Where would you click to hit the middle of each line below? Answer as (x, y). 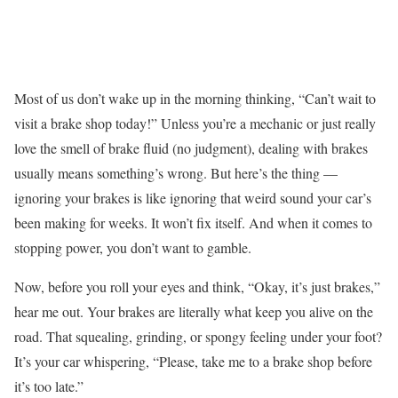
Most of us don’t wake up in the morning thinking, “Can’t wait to (195, 99)
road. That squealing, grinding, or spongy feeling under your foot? (198, 337)
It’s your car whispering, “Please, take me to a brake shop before (193, 362)
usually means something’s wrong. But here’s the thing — (176, 173)
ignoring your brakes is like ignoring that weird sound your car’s (193, 198)
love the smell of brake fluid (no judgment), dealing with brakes (191, 148)
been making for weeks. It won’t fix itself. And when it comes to (193, 223)
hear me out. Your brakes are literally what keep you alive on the (194, 312)
